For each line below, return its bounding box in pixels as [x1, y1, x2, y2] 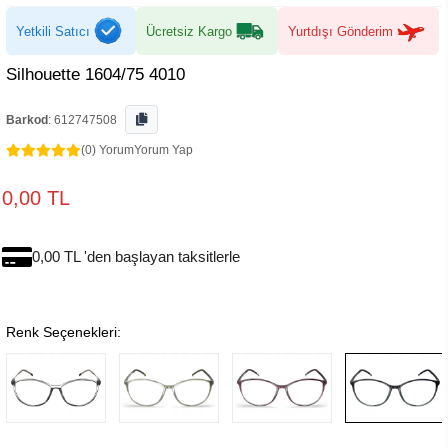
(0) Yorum [81, 143, 134, 157]
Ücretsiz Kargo [146, 23, 232, 39]
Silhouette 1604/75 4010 [6, 65, 185, 84]
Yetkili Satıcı [16, 23, 90, 39]
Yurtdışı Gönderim [288, 23, 393, 39]
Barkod [6, 113, 48, 127]
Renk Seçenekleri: [6, 324, 121, 340]
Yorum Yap [134, 143, 193, 157]
